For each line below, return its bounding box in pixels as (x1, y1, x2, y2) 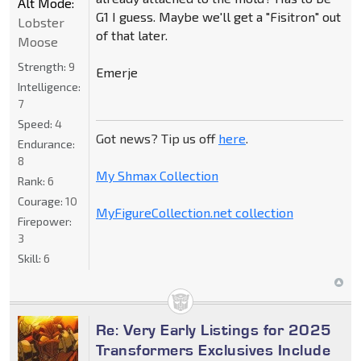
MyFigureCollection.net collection (95, 205, 293, 221)
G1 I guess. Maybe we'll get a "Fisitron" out (95, 9, 341, 25)
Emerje (95, 64, 138, 81)
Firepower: (18, 214, 72, 229)
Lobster (18, 15, 64, 31)
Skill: (18, 251, 44, 266)
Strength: (18, 60, 68, 74)
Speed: (18, 117, 55, 131)
